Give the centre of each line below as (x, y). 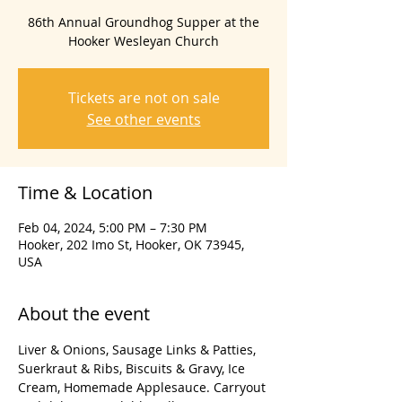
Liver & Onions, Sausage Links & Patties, (139, 350)
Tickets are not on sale (144, 98)
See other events (144, 120)
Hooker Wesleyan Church (144, 41)
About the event (84, 314)
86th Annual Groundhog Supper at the (144, 22)
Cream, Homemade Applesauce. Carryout (144, 388)
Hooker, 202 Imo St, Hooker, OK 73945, (131, 245)
